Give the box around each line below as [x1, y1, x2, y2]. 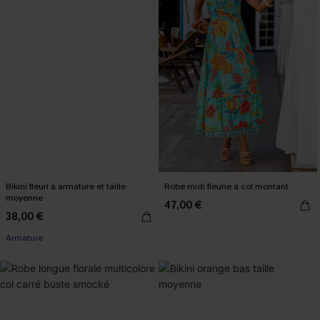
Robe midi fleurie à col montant [164, 181, 289, 192]
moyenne [6, 192, 43, 204]
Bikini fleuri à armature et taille [6, 181, 126, 192]
